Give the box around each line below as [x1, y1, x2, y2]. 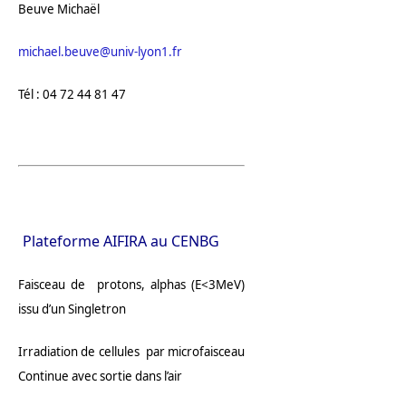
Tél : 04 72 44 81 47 [18, 86, 126, 103]
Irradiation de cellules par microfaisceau [18, 343, 246, 361]
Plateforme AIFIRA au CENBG [23, 231, 219, 252]
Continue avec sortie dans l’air [18, 368, 182, 385]
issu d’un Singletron [18, 301, 126, 318]
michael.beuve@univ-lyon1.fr [18, 43, 182, 61]
